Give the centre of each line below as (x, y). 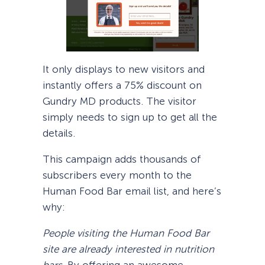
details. (59, 133)
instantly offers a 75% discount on (122, 85)
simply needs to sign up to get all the (130, 117)
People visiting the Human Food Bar (126, 233)
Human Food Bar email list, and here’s (132, 191)
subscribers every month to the (117, 175)
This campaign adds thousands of (122, 159)
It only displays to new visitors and (124, 69)
